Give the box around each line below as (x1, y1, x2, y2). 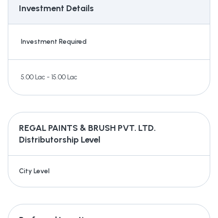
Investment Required (21, 37, 87, 46)
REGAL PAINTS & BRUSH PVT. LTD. (19, 123, 156, 134)
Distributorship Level (19, 134, 100, 145)
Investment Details (19, 3, 94, 14)
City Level (19, 167, 50, 176)
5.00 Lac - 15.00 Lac (21, 73, 77, 82)
